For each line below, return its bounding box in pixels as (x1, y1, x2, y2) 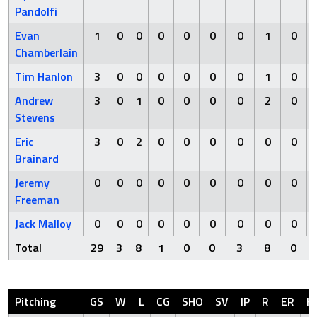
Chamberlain (15, 44, 78, 61)
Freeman (15, 191, 59, 208)
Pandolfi (15, 3, 57, 20)
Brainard (15, 150, 59, 167)
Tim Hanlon (15, 68, 73, 85)
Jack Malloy (15, 215, 71, 232)
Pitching (15, 293, 56, 310)
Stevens (15, 109, 55, 126)
